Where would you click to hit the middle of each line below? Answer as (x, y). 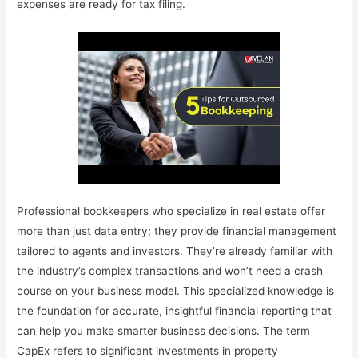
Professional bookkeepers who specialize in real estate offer (171, 211)
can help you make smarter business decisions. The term (164, 331)
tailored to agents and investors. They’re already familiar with (175, 251)
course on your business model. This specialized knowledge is (176, 291)
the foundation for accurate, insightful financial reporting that (175, 311)
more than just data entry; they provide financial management (177, 231)
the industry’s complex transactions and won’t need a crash (170, 271)
